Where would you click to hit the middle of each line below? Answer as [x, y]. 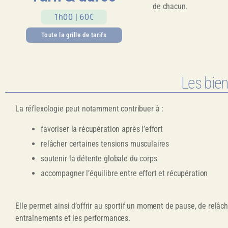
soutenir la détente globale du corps [99, 158]
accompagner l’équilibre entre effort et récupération [124, 173]
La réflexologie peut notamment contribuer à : [90, 108]
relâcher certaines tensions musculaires [105, 144]
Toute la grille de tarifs [74, 35]
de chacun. [170, 6]
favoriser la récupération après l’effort [102, 129]
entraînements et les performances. [73, 218]
